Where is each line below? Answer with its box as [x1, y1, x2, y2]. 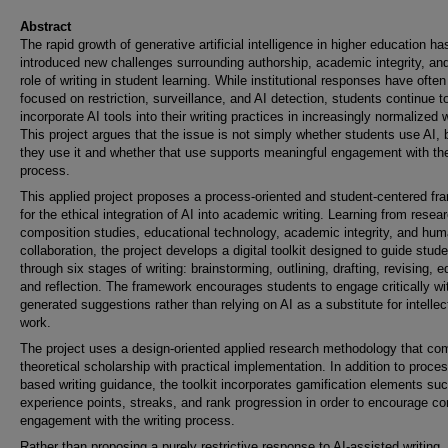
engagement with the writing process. [20, 413, 235, 428]
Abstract [20, 19, 71, 34]
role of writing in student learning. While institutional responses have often [20, 73, 446, 88]
